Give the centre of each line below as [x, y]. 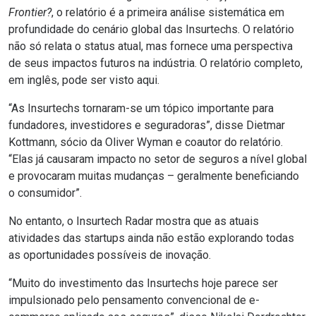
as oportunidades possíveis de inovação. [110, 255]
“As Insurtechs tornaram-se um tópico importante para [141, 109]
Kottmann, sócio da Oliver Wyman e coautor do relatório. [146, 142]
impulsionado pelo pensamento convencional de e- [134, 300]
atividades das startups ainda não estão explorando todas [151, 238]
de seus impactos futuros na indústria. [104, 63]
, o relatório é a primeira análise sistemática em [168, 13]
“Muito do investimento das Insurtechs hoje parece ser [143, 284]
